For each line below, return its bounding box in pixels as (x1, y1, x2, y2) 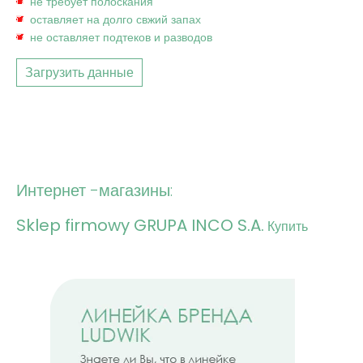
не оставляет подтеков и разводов (30, 29, 212, 46)
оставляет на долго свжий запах (30, 11, 201, 28)
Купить (267, 216, 308, 236)
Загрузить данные (25, 63, 134, 83)
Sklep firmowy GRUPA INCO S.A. (16, 213, 264, 237)
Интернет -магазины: (16, 179, 173, 203)
